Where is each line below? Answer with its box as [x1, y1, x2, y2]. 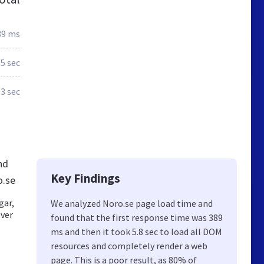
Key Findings [51, 170, 120, 186]
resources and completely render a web [51, 240, 207, 252]
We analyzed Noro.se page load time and [51, 197, 213, 209]
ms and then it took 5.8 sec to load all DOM [51, 226, 222, 237]
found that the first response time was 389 [51, 212, 223, 223]
